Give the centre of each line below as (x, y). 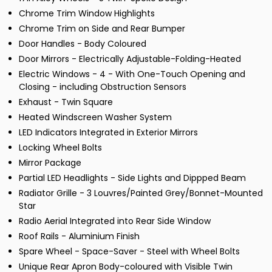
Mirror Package (50, 163)
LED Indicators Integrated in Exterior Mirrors (108, 133)
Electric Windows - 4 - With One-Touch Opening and (132, 74)
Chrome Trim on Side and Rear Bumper (102, 29)
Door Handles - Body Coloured (83, 44)
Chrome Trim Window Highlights (87, 14)
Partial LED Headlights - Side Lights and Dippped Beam (132, 178)
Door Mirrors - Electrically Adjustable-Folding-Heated (130, 59)
